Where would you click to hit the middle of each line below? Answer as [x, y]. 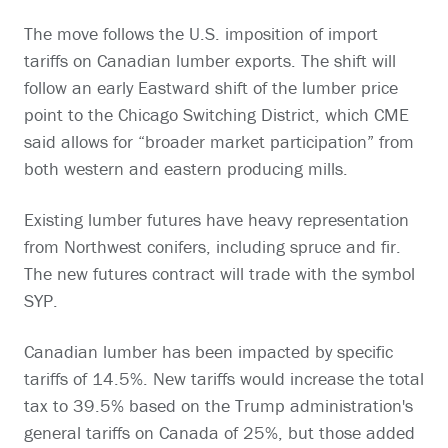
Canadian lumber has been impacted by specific [208, 352]
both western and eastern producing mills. [186, 169]
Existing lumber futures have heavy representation [216, 220]
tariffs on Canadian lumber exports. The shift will [210, 61]
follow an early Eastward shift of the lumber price [211, 88]
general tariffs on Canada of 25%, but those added [219, 433]
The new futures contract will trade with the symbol [219, 274]
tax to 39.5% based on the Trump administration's [218, 406]
